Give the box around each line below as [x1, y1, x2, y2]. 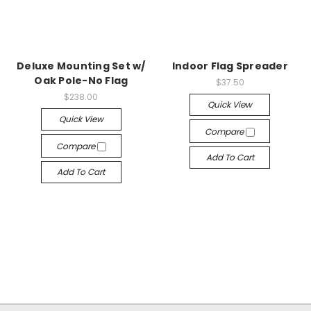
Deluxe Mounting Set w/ [17, 58, 146, 73]
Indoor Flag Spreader [171, 58, 288, 73]
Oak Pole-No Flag [34, 73, 128, 87]
